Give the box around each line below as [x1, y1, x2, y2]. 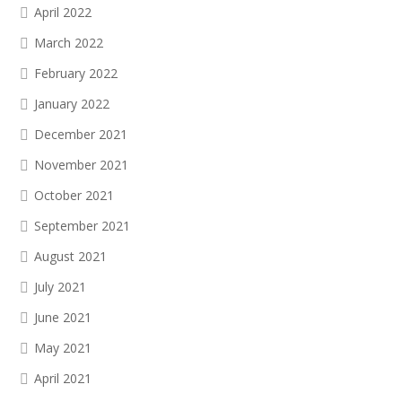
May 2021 [34, 339, 92, 356]
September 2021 [34, 217, 130, 234]
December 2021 [34, 126, 127, 143]
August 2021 [34, 248, 107, 265]
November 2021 [34, 156, 128, 173]
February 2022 [34, 65, 118, 82]
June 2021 [34, 309, 92, 326]
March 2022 [34, 34, 103, 51]
